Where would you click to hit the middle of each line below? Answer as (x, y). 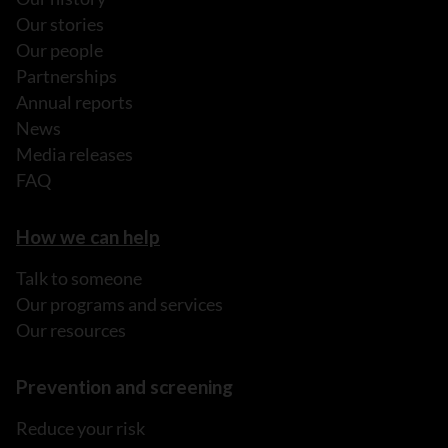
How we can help (88, 236)
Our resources (71, 329)
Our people (59, 49)
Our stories (60, 23)
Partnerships (66, 75)
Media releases (74, 153)
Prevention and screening (124, 386)
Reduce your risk (80, 427)
